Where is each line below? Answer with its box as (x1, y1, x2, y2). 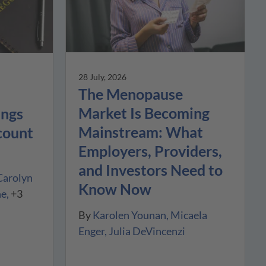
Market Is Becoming (78, 103, 210, 122)
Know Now (78, 179, 152, 198)
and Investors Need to (78, 160, 223, 179)
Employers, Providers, (78, 141, 223, 160)
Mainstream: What (78, 122, 204, 141)
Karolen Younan (93, 208, 167, 221)
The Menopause (78, 84, 183, 103)
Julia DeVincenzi (109, 224, 186, 237)
